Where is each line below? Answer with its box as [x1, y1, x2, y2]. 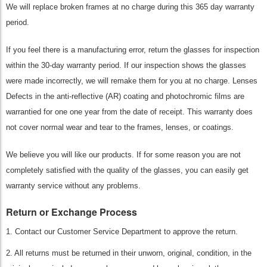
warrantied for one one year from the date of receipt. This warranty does [6, 107, 253, 116]
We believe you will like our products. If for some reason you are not [6, 150, 241, 159]
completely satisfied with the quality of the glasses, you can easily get [6, 166, 249, 175]
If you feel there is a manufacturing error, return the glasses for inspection [6, 45, 259, 54]
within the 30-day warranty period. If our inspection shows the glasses [6, 61, 246, 70]
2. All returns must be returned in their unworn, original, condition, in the [6, 249, 252, 257]
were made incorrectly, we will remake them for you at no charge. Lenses [6, 76, 257, 85]
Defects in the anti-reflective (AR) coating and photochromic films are [6, 92, 244, 101]
